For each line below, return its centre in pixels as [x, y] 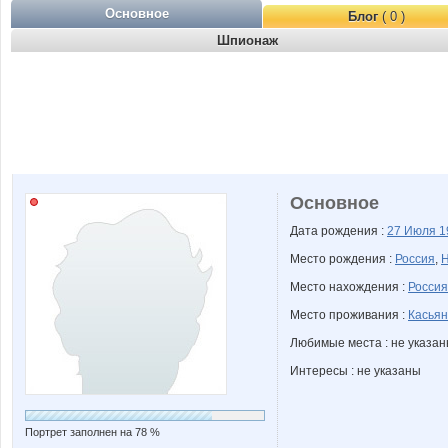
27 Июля [413, 231]
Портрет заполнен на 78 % [92, 432]
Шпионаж [247, 40]
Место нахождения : [349, 287]
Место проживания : [349, 315]
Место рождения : [342, 259]
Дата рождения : [338, 231]
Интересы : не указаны [355, 371]
